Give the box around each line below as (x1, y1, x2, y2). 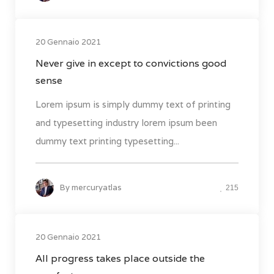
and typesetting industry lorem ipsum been (35, 117, 217, 129)
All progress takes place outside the (35, 252, 205, 265)
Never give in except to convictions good (35, 57, 226, 70)
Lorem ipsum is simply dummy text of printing (35, 98, 231, 111)
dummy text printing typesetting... (35, 135, 179, 147)
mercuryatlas (72, 182, 122, 193)
